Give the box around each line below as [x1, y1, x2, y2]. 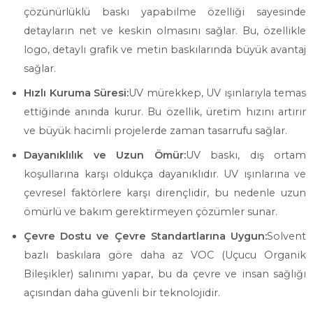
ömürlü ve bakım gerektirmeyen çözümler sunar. [24, 205, 277, 218]
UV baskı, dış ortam [185, 149, 306, 161]
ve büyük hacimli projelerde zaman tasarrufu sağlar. [24, 124, 287, 137]
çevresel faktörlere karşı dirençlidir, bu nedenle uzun [24, 187, 306, 199]
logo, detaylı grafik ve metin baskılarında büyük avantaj [24, 43, 306, 56]
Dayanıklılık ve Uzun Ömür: [24, 149, 186, 161]
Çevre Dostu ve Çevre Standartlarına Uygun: [24, 230, 267, 242]
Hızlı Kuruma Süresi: [24, 87, 129, 99]
